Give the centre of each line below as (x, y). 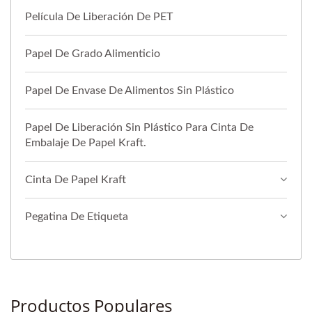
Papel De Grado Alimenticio (93, 54)
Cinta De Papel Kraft (76, 180)
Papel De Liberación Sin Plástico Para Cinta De (139, 128)
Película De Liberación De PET (99, 17)
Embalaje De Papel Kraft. (86, 143)
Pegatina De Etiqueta (77, 217)
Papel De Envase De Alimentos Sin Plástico (130, 91)
